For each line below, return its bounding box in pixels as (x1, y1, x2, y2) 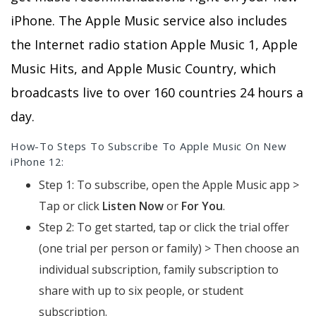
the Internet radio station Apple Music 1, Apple (11, 36, 298, 53)
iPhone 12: (11, 154, 64, 169)
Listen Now (102, 198, 164, 214)
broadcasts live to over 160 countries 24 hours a (11, 84, 303, 101)
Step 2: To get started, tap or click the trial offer (39, 219, 289, 236)
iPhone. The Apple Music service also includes (11, 12, 287, 29)
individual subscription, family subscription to (39, 262, 279, 278)
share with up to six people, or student (39, 283, 243, 299)
